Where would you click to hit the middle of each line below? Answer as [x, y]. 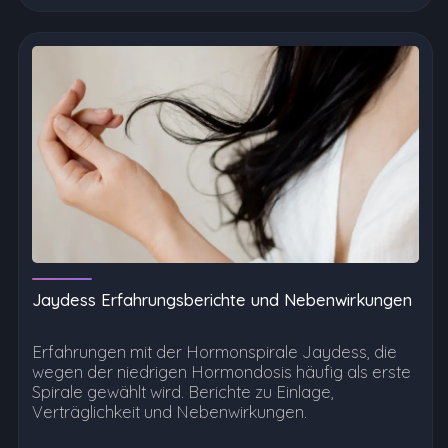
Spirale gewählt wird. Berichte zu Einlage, [183, 392]
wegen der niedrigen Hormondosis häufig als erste [221, 372]
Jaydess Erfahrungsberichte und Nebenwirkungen [222, 300]
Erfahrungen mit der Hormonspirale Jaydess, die [214, 352]
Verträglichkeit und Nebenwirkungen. [169, 412]
